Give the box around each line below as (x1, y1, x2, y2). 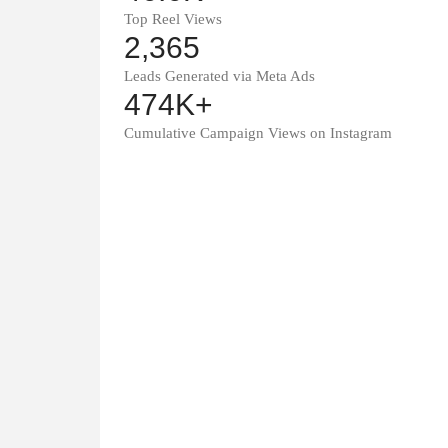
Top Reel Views (124, 11, 222, 27)
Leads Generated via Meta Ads (124, 68, 315, 84)
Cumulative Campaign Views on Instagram (124, 125, 392, 141)
